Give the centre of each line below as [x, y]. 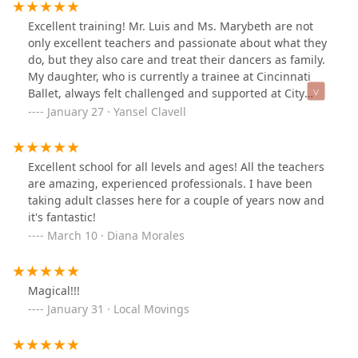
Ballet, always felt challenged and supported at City [166, 93]
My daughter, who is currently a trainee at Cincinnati [169, 77]
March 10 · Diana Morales [116, 236]
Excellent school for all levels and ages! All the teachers [176, 167]
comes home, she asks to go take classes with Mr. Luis [172, 127]
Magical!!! [54, 291]
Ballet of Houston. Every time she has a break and [161, 110]
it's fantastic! [62, 217]
